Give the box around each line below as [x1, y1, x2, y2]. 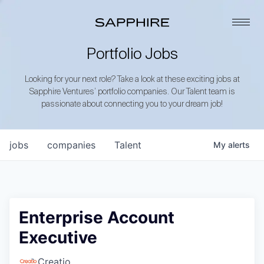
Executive [19, 227, 97, 247]
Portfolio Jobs [87, 47, 177, 62]
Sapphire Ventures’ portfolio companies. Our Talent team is [29, 88, 235, 96]
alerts [228, 140, 250, 150]
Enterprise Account [19, 207, 174, 227]
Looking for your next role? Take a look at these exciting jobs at [24, 75, 240, 84]
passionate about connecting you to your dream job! [41, 100, 223, 108]
